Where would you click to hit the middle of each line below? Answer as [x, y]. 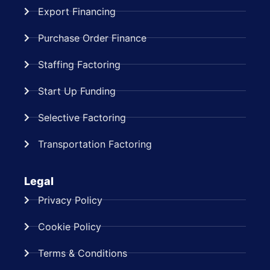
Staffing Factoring [79, 64]
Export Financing [77, 11]
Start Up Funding [77, 91]
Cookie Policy [69, 226]
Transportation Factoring [95, 144]
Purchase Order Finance [92, 38]
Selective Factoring [82, 117]
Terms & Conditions [82, 253]
